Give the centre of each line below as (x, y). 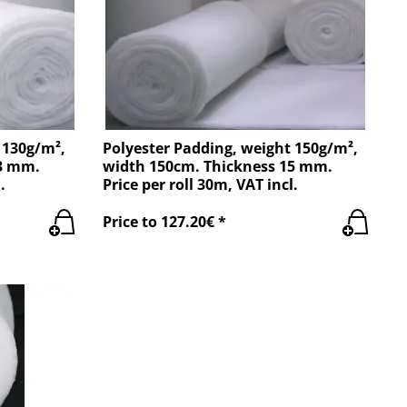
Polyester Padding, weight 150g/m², (231, 148)
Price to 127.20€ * (165, 222)
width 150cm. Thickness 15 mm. (218, 166)
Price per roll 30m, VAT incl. (201, 184)
